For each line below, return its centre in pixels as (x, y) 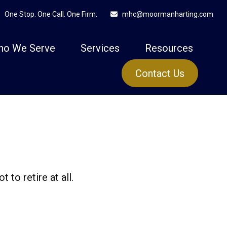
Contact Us (160, 74)
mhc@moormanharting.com (168, 14)
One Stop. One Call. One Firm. (51, 14)
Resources (169, 48)
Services (100, 48)
